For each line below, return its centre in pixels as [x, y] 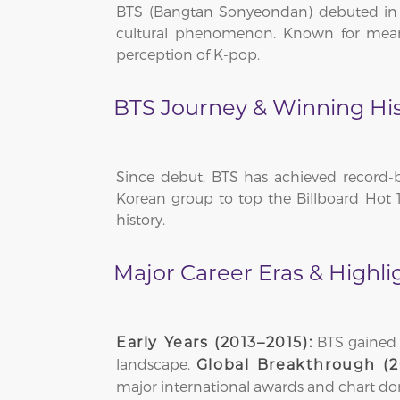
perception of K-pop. [188, 54]
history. [141, 220]
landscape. [156, 364]
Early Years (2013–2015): [215, 343]
